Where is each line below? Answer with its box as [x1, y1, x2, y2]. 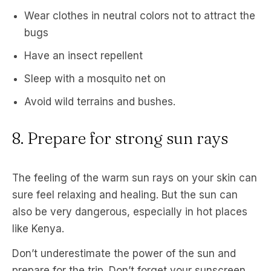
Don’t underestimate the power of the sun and [12, 247, 236, 260]
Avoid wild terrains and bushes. [24, 96, 175, 108]
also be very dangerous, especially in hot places [12, 206, 247, 218]
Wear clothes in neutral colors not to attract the [24, 10, 255, 22]
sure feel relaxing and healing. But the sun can [12, 189, 238, 201]
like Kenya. [12, 223, 64, 235]
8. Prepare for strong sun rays [12, 128, 228, 148]
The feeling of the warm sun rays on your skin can [12, 172, 257, 184]
